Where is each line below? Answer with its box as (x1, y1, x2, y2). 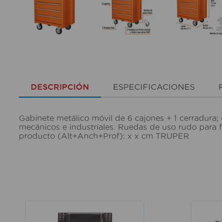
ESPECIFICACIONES (112, 82, 195, 92)
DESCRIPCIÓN (30, 82, 89, 92)
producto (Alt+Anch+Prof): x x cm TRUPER (18, 131, 189, 140)
